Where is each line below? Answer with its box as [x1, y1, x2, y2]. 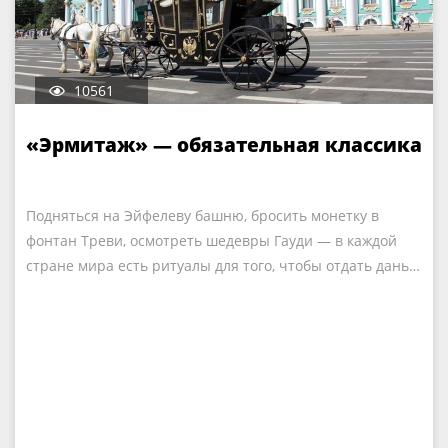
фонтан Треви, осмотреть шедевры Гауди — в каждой [26, 231, 397, 250]
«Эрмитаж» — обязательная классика [26, 132, 422, 158]
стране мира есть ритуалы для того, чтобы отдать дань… [26, 256, 420, 275]
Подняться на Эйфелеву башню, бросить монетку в [26, 206, 379, 225]
